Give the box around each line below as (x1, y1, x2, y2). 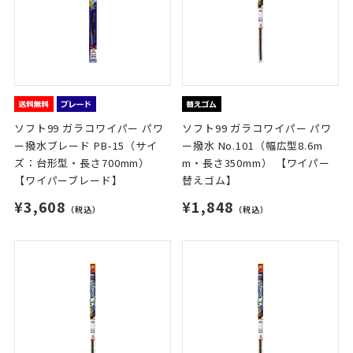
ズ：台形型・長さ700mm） (13, 155, 150, 171)
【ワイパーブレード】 (13, 173, 123, 188)
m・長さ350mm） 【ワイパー (182, 155, 331, 171)
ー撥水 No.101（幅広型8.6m (182, 138, 323, 154)
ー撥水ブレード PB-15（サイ (13, 138, 158, 154)
